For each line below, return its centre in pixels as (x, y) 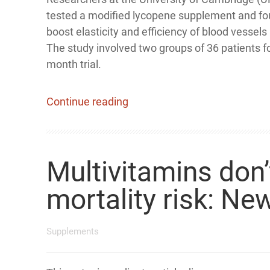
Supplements (73, 231)
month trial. (74, 64)
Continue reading (87, 102)
